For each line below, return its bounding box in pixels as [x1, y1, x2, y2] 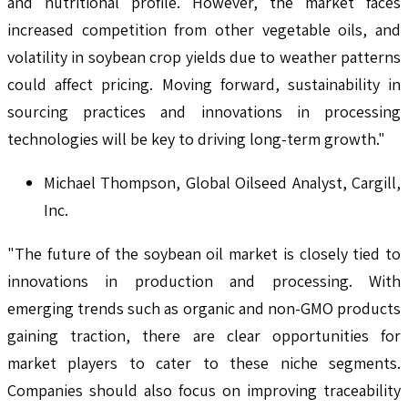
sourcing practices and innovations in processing [7, 100, 401, 122]
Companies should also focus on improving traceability [7, 379, 401, 401]
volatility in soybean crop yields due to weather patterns [7, 46, 401, 67]
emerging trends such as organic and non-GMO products [7, 297, 401, 319]
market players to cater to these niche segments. [7, 352, 401, 373]
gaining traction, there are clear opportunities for [7, 324, 401, 346]
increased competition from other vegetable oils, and [7, 18, 401, 40]
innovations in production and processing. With [7, 270, 401, 291]
